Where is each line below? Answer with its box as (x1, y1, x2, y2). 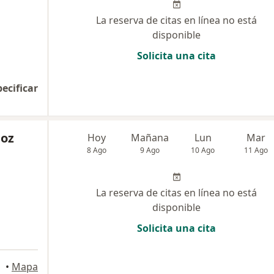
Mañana (131, 130, 169, 144)
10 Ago (191, 144, 215, 155)
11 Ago (244, 144, 268, 155)
